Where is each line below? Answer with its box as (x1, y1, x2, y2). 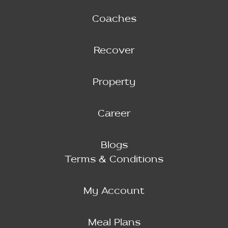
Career (97, 108, 131, 119)
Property (93, 77, 135, 88)
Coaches (92, 14, 136, 24)
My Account (83, 186, 145, 196)
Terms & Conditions (65, 154, 163, 165)
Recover (93, 45, 135, 56)
